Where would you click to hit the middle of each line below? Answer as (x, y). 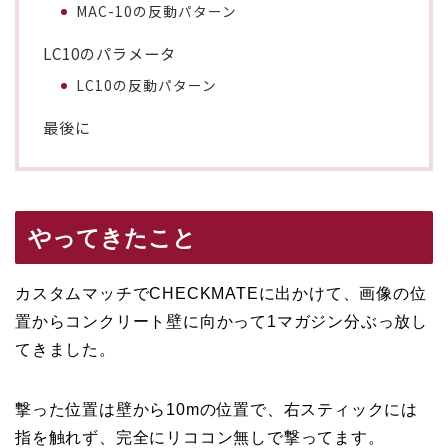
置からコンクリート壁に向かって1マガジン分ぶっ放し (221, 321)
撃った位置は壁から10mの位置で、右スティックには (217, 409)
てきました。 (65, 349)
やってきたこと (112, 237)
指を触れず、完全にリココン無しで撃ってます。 (200, 437)
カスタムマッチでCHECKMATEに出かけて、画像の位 (221, 293)
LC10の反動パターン (147, 84)
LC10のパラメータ (109, 52)
